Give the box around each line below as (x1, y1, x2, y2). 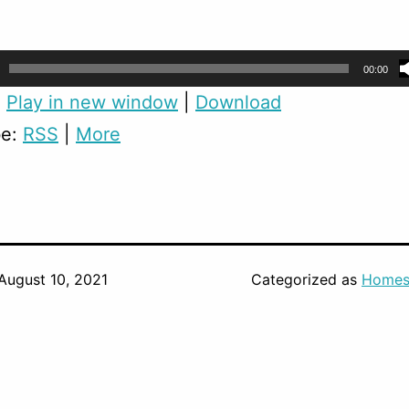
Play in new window (6, 91, 178, 114)
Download (195, 91, 281, 114)
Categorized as (251, 270, 362, 289)
